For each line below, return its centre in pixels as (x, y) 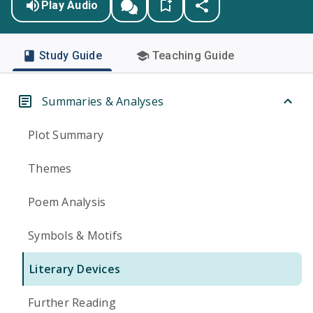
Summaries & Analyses (103, 101)
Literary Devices (75, 269)
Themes (50, 168)
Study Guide (71, 56)
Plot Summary (66, 135)
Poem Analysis (67, 202)
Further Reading (72, 303)
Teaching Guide (193, 56)
